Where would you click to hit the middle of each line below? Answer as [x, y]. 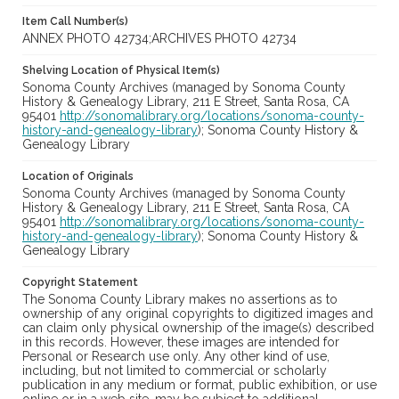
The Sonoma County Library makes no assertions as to [180, 300]
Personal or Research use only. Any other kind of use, [176, 357]
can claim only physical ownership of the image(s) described [198, 328]
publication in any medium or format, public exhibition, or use [199, 385]
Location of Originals [78, 177]
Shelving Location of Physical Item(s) [121, 71]
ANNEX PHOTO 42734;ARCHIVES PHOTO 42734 [159, 39]
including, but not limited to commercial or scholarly [175, 371]
